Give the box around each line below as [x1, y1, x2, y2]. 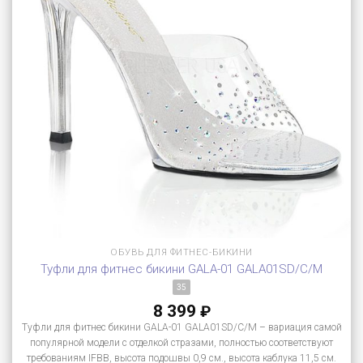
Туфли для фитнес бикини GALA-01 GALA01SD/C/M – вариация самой [21, 322, 342, 334]
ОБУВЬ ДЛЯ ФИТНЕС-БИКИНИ [109, 246, 254, 258]
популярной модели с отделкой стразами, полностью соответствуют [30, 337, 333, 349]
